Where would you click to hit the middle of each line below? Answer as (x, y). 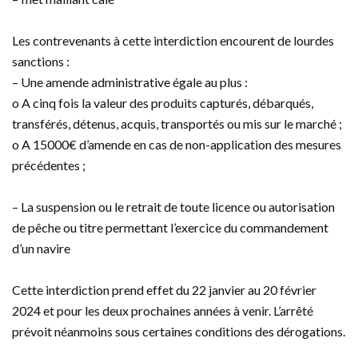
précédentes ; (49, 165)
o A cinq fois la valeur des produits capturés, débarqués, (163, 103)
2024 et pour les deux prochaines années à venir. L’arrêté (163, 311)
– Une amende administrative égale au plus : (130, 82)
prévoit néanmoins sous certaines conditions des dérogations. (179, 332)
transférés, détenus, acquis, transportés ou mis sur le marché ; (177, 124)
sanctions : (41, 62)
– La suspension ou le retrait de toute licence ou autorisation (173, 207)
